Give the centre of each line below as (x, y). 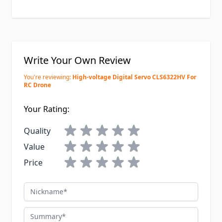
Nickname (42, 188)
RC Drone (37, 85)
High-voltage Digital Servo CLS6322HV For (134, 77)
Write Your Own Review (77, 60)
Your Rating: (47, 109)
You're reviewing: (47, 77)
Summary (41, 213)
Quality (37, 131)
